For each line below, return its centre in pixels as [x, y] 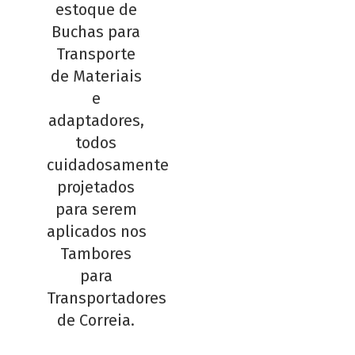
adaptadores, [96, 120]
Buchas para [96, 31]
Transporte [96, 53]
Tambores [96, 253]
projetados [96, 187]
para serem [96, 209]
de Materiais [96, 76]
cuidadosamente [107, 164]
